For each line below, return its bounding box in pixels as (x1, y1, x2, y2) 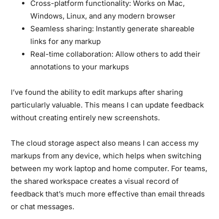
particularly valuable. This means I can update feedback (11, 100, 204, 109)
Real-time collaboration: (30, 49, 114, 59)
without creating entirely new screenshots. (11, 112, 160, 122)
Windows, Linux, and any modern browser (30, 11, 176, 21)
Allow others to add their (113, 49, 201, 59)
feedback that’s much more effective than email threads (11, 189, 205, 198)
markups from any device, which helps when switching (11, 151, 202, 160)
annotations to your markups (30, 62, 130, 71)
